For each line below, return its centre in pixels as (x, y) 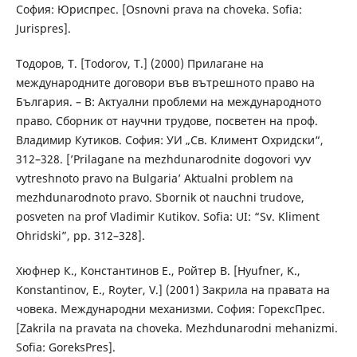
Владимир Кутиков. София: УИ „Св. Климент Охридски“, (169, 139)
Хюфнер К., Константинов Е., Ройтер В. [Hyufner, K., (158, 270)
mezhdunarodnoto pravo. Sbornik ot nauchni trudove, (160, 197)
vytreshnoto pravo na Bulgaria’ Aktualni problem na (154, 178)
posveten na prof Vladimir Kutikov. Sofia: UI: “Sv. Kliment (167, 216)
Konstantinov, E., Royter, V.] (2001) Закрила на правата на (173, 289)
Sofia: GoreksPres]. (65, 347)
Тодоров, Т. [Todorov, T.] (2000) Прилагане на (139, 63)
